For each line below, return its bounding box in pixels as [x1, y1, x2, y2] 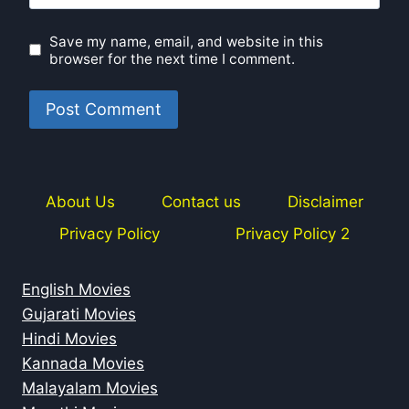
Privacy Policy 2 [235, 225, 350, 244]
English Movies [22, 280, 131, 299]
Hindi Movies [22, 330, 117, 349]
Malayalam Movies [22, 379, 158, 398]
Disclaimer [288, 192, 364, 211]
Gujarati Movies [22, 305, 136, 324]
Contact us [161, 192, 241, 211]
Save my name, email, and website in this [49, 32, 324, 50]
